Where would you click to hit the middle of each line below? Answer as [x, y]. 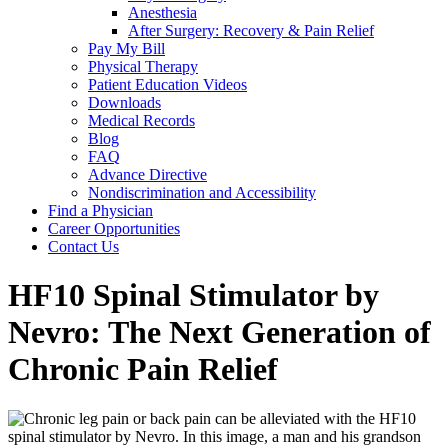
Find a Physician [100, 210]
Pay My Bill [126, 48]
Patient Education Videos [167, 84]
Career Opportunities [114, 228]
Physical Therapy [143, 66]
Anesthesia [162, 12]
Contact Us [83, 246]
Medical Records [141, 120]
